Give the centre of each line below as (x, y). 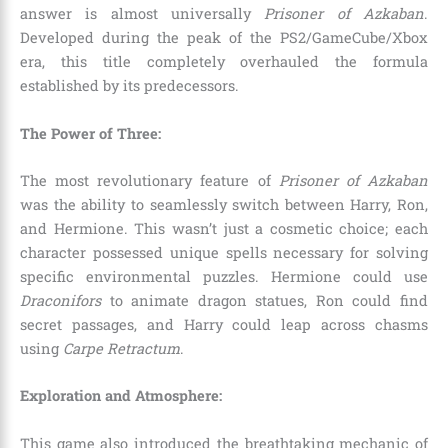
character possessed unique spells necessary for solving (224, 252)
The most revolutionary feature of (149, 180)
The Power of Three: (90, 133)
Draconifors (60, 300)
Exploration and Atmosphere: (121, 396)
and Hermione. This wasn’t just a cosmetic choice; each (224, 228)
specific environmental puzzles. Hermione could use (224, 276)
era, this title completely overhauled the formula (224, 62)
